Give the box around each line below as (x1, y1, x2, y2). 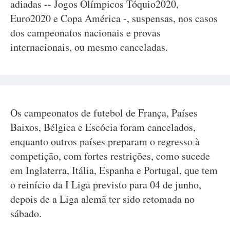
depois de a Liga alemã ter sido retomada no (10, 192, 195, 206)
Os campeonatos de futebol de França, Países (10, 106, 198, 120)
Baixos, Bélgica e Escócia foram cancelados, (10, 120, 196, 134)
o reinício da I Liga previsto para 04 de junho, (10, 178, 201, 191)
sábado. (10, 206, 42, 220)
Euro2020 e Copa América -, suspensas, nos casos (10, 11, 218, 25)
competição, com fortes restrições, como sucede (10, 149, 210, 163)
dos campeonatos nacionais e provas (10, 26, 161, 40)
